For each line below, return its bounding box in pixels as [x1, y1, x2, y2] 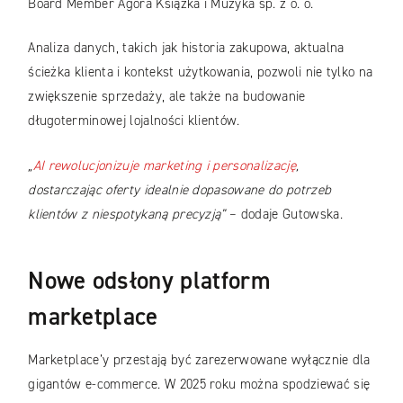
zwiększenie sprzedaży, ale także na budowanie [28, 87, 306, 106]
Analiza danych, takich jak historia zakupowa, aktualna [28, 39, 345, 58]
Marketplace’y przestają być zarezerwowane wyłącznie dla [28, 351, 371, 370]
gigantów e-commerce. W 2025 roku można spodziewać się [28, 375, 371, 394]
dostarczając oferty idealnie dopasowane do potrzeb [28, 180, 332, 199]
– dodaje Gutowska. [225, 204, 347, 223]
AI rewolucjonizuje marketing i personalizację [32, 156, 296, 175]
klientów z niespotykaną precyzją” [28, 204, 226, 223]
